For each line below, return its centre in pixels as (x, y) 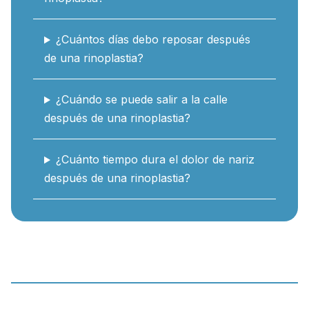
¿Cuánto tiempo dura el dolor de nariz (155, 160)
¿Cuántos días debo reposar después (153, 40)
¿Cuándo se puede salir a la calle (141, 100)
